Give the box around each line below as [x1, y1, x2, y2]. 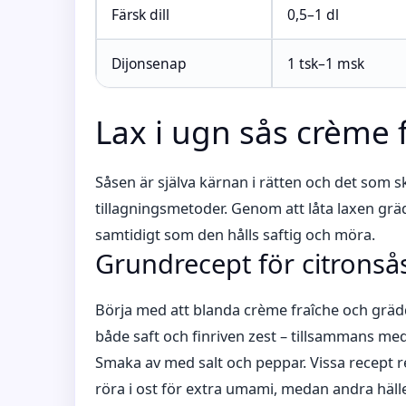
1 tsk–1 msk [287, 53, 364, 73]
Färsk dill [111, 5, 169, 24]
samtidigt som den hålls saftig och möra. [95, 225, 375, 245]
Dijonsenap [111, 53, 187, 73]
